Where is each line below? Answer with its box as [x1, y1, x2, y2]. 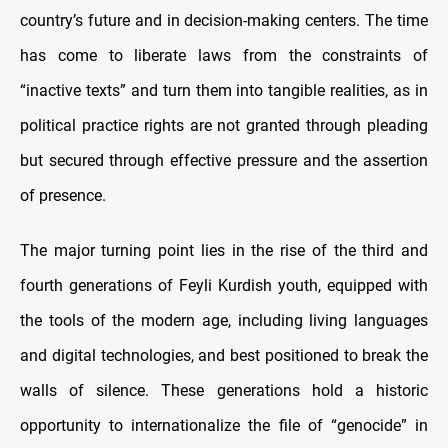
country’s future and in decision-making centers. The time [20, 11, 428, 31]
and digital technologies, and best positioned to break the [20, 346, 428, 366]
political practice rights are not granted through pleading [20, 116, 428, 136]
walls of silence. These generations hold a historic [20, 381, 428, 401]
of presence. [20, 186, 106, 206]
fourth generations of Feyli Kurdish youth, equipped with [20, 276, 428, 296]
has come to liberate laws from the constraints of [20, 46, 428, 66]
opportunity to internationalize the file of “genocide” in [20, 416, 428, 436]
